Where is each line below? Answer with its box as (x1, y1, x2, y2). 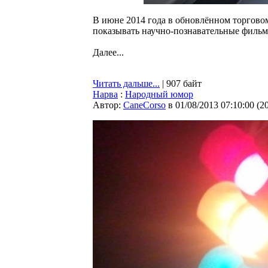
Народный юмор (125, 89, 193, 99)
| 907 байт (160, 78, 202, 89)
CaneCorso (123, 100, 166, 110)
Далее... (93, 47, 124, 57)
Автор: (93, 100, 123, 110)
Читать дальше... (93, 78, 160, 89)
